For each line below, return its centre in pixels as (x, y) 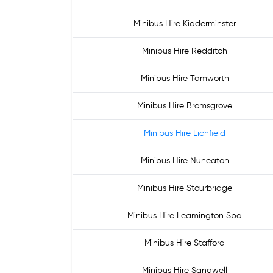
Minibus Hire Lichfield (185, 133)
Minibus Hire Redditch (185, 51)
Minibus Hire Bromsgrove (185, 106)
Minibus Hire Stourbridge (185, 188)
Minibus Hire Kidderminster (185, 24)
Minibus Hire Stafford (185, 243)
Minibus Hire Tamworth (185, 79)
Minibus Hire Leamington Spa (185, 216)
